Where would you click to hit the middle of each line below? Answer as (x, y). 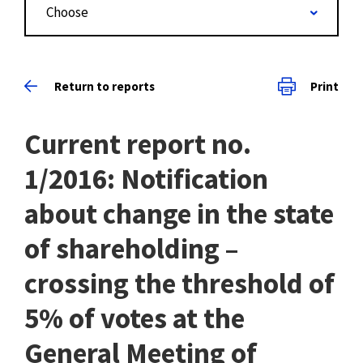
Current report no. (138, 144)
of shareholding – (132, 249)
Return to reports (105, 86)
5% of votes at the (135, 318)
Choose (67, 12)
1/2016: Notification (146, 179)
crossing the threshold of (179, 284)
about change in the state (179, 214)
